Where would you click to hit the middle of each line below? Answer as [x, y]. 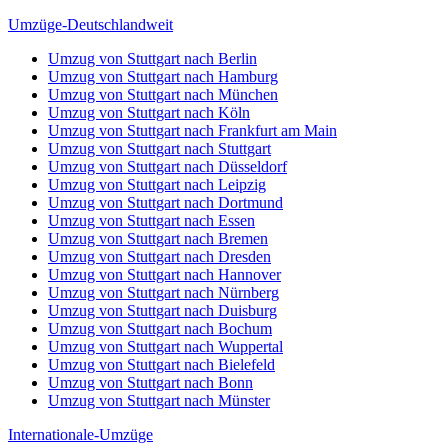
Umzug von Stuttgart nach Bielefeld [161, 364]
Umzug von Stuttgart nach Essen [151, 220]
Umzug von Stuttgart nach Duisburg [162, 310]
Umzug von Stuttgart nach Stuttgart [159, 148]
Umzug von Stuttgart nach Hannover [164, 274]
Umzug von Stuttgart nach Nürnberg [163, 292]
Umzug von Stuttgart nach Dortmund [165, 202]
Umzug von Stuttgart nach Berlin [152, 58]
